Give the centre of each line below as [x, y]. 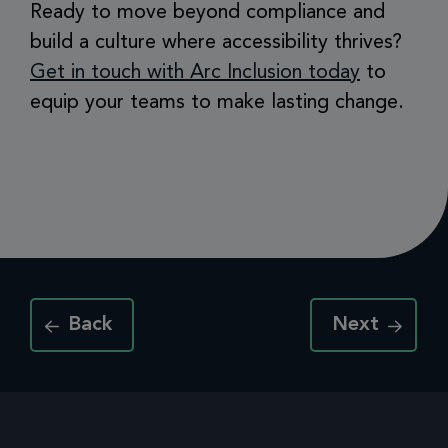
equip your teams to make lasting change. [217, 103]
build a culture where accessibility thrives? [216, 43]
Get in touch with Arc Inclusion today [195, 73]
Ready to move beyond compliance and [207, 13]
